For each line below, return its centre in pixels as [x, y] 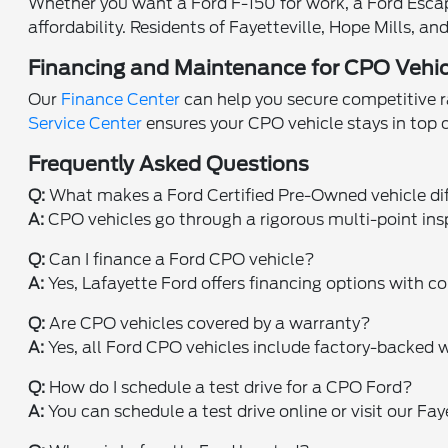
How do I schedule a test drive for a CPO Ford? [229, 387]
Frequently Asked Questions [169, 164]
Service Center [85, 123]
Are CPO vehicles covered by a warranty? [208, 323]
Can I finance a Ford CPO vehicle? [180, 259]
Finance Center [121, 99]
